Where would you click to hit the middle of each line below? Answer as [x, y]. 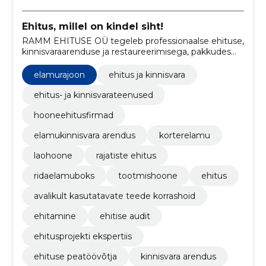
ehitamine [55, 216]
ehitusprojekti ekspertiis [83, 236]
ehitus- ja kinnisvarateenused [93, 95]
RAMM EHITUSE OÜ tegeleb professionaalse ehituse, [133, 41]
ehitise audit [125, 216]
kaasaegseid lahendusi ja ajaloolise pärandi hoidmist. [128, 62]
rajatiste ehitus [126, 155]
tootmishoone [148, 175]
